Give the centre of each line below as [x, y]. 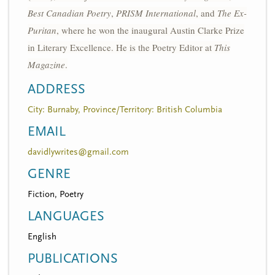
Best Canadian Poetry [69, 13]
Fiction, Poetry [56, 194]
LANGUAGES [66, 216]
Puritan [42, 30]
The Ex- [232, 13]
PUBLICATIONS [73, 258]
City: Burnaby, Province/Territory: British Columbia [125, 109]
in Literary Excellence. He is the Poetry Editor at [121, 47]
